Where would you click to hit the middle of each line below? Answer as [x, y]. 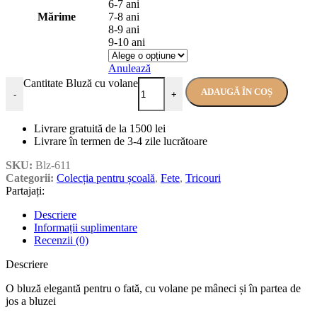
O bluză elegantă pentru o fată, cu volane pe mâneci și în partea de [153, 289]
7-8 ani [124, 17]
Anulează [129, 69]
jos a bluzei [31, 301]
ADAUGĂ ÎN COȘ [237, 92]
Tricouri [203, 178]
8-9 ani [124, 30]
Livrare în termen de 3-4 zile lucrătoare [121, 142]
